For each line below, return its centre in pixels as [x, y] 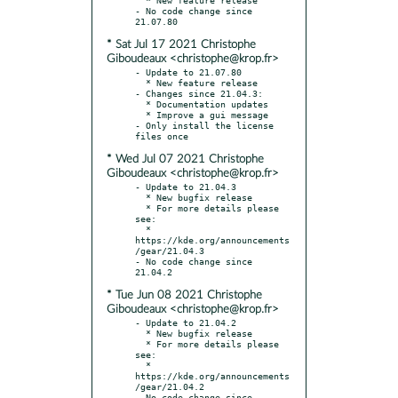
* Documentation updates [140, 103]
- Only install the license [204, 125]
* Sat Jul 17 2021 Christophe [181, 44]
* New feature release [140, 82]
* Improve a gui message [140, 114]
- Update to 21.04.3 [186, 186]
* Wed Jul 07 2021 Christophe [185, 159]
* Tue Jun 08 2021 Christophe [184, 295]
